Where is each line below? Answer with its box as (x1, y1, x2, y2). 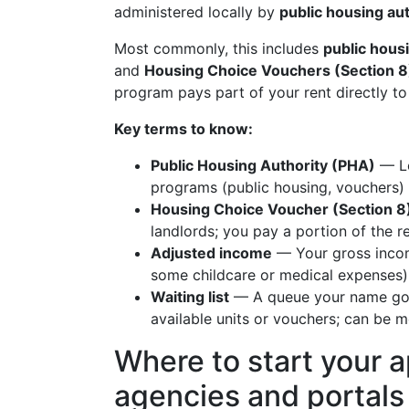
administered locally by (114, 3, 279, 21)
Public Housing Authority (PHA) (151, 156, 375, 174)
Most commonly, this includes (114, 39, 323, 58)
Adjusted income (151, 244, 272, 262)
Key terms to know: (114, 120, 253, 138)
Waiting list (151, 288, 229, 306)
